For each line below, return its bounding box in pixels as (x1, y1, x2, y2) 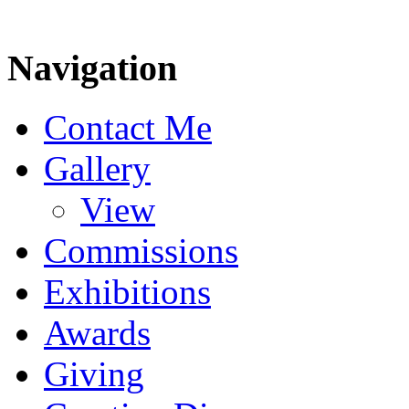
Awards (44, 313, 151, 353)
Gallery (44, 149, 151, 189)
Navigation (7, 47, 177, 89)
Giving (44, 354, 144, 394)
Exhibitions (44, 272, 211, 312)
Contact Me (44, 108, 212, 148)
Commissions (44, 231, 238, 271)
